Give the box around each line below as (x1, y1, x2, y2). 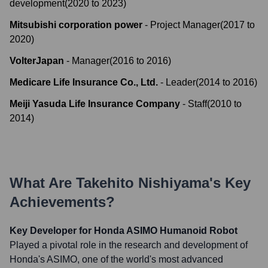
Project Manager (150, 20, 220, 30)
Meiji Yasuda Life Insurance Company (10, 99, 180, 109)
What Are (10, 175, 76, 191)
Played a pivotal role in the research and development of (10, 240, 248, 250)
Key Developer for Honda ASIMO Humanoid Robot (10, 226, 237, 236)
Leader (166, 77, 196, 87)
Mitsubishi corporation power (10, 20, 142, 30)
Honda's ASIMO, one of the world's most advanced (10, 254, 223, 264)
